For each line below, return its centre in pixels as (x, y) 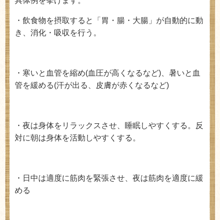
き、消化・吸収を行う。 (58, 33)
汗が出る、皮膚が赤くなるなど (111, 85)
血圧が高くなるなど (123, 73)
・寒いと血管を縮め (50, 73)
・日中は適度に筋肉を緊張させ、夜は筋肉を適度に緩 (109, 178)
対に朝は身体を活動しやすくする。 (78, 138)
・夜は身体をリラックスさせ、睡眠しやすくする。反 (109, 125)
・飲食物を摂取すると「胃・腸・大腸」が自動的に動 (109, 20)
